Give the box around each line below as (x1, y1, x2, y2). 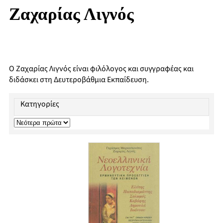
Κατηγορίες (20, 99, 59, 110)
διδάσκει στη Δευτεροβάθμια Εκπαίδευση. (9, 74, 149, 85)
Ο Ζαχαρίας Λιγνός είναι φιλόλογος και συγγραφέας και (9, 63, 194, 74)
